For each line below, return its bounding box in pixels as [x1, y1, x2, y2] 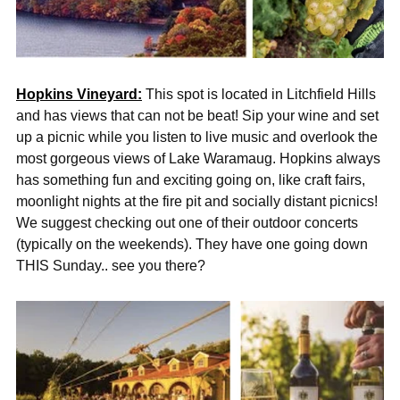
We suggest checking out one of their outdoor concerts [16, 214, 358, 231]
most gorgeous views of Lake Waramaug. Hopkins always [16, 150, 380, 167]
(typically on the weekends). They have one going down [16, 236, 368, 253]
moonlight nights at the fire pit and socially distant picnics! [16, 193, 378, 210]
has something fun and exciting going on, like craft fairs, [16, 171, 365, 188]
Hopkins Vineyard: [16, 86, 142, 103]
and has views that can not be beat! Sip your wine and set [16, 107, 379, 124]
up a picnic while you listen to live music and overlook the [16, 129, 378, 146]
